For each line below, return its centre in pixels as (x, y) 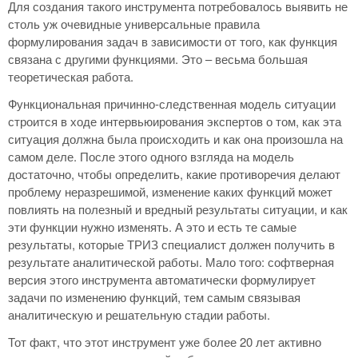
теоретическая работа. (71, 77)
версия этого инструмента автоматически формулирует (162, 280)
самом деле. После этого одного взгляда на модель (151, 157)
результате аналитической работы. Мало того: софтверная (171, 262)
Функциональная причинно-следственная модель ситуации (172, 104)
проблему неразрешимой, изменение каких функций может (170, 192)
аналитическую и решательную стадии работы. (139, 315)
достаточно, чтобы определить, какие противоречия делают (174, 174)
